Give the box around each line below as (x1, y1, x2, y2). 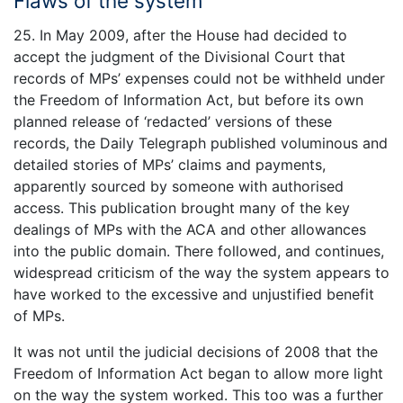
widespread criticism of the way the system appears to (13, 264, 390, 282)
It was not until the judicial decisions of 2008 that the (13, 343, 378, 362)
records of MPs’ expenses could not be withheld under (13, 69, 385, 88)
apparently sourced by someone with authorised (13, 177, 344, 196)
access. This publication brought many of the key (13, 199, 350, 218)
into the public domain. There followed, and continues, (13, 242, 384, 261)
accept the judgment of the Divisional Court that (13, 48, 345, 67)
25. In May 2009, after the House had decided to (13, 26, 347, 45)
